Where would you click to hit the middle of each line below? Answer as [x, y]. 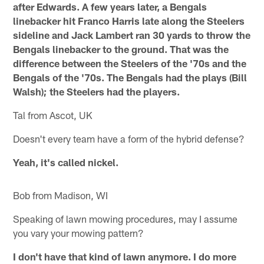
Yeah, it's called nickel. [66, 162]
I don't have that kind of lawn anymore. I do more [125, 257]
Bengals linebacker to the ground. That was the [121, 49]
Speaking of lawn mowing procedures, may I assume [126, 219]
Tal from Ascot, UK [53, 115]
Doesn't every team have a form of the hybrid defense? [129, 139]
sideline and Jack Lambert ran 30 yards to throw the [132, 35]
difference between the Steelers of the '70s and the [130, 63]
